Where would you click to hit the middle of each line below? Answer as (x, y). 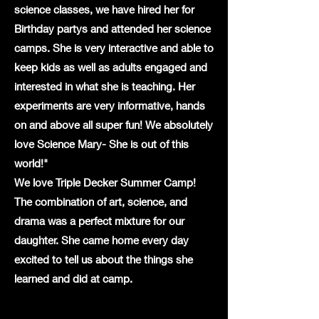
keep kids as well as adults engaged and (111, 67)
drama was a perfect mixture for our (99, 221)
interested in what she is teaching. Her (105, 86)
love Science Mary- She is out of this (101, 144)
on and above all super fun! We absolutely (114, 125)
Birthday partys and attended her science (113, 28)
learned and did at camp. (73, 278)
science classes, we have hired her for (104, 9)
